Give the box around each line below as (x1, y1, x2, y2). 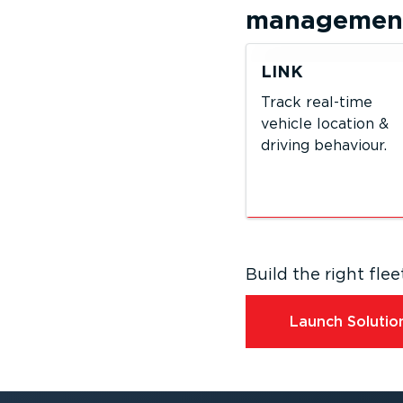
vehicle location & (260, 115, 389, 132)
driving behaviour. (260, 137, 387, 154)
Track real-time (260, 94, 372, 111)
